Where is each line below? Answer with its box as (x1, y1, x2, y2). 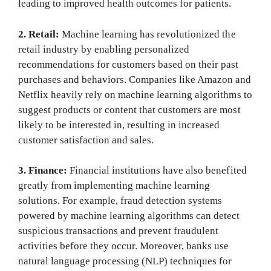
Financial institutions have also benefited (70, 165, 247, 177)
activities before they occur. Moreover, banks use (18, 240, 229, 252)
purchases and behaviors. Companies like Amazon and (18, 73, 252, 85)
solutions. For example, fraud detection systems (18, 195, 223, 207)
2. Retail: (18, 28, 62, 40)
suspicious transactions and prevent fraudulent (18, 225, 219, 237)
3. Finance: (18, 165, 70, 177)
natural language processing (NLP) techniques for (18, 255, 232, 267)
